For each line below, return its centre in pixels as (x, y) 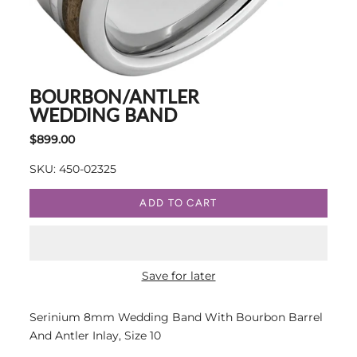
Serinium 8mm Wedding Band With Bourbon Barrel (176, 317)
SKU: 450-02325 (73, 169)
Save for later (178, 275)
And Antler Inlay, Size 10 (95, 335)
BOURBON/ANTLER (114, 96)
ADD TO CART (178, 203)
